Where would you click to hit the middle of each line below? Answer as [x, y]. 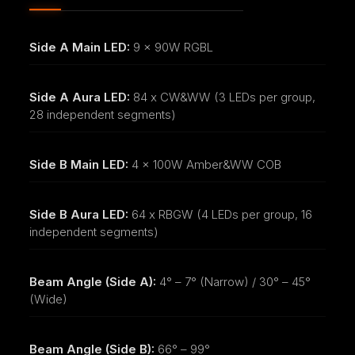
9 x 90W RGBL [171, 48]
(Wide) [48, 300]
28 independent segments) [102, 115]
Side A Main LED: [79, 48]
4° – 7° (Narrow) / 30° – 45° [233, 282]
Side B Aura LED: [78, 215]
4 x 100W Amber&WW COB [204, 165]
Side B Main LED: [78, 165]
